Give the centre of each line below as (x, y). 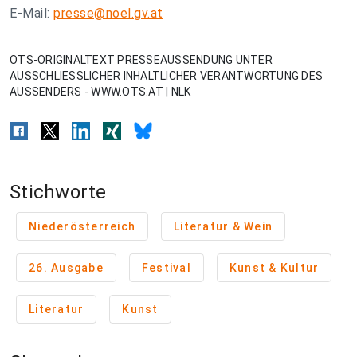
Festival (166, 268)
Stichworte (58, 192)
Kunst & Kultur (274, 268)
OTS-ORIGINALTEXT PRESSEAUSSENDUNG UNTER (141, 60)
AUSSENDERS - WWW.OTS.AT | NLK (100, 92)
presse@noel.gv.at (108, 13)
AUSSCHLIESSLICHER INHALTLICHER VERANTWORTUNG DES (166, 76)
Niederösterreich (82, 226)
